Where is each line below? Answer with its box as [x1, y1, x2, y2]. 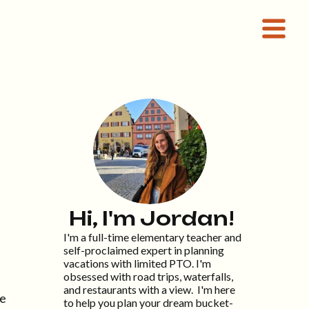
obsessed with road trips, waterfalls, [63, 270, 233, 283]
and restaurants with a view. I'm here [63, 283, 235, 296]
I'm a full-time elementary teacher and [63, 230, 241, 243]
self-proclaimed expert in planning [63, 243, 224, 257]
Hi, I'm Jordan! [69, 206, 235, 230]
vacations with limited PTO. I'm [63, 257, 211, 270]
